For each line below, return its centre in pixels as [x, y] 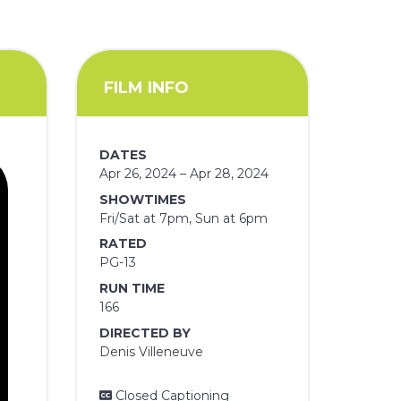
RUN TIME [132, 288]
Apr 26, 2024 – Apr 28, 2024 [184, 174]
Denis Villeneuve [152, 351]
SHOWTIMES [143, 199]
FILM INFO [146, 87]
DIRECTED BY [145, 333]
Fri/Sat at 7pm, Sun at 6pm [184, 218]
